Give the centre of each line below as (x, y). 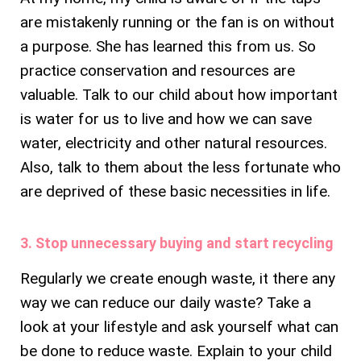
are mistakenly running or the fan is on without (177, 22)
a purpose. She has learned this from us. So (168, 46)
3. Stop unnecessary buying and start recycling (177, 243)
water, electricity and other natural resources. (174, 143)
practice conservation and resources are (158, 70)
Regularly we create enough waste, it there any (178, 278)
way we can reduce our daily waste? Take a (166, 302)
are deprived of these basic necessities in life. (175, 191)
